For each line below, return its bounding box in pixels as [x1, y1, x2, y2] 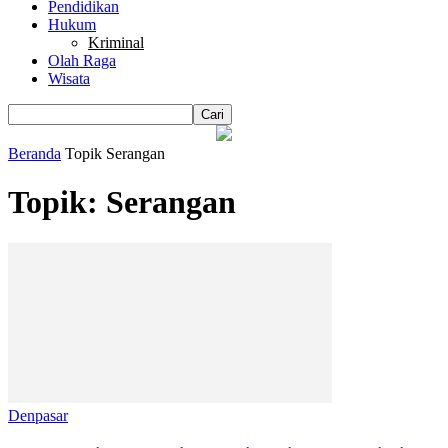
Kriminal [88, 34, 144, 51]
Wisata [48, 70, 90, 87]
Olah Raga [48, 52, 116, 69]
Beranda [8, 145, 61, 162]
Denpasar [8, 406, 68, 424]
